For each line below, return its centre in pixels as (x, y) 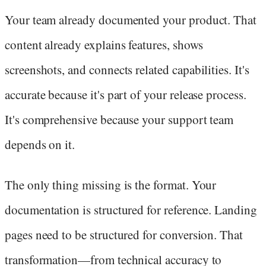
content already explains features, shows (104, 44)
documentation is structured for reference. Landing (131, 210)
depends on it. (40, 144)
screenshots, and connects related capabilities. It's (127, 69)
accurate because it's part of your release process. (126, 94)
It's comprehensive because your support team (119, 119)
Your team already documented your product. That (131, 19)
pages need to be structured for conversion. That (124, 235)
